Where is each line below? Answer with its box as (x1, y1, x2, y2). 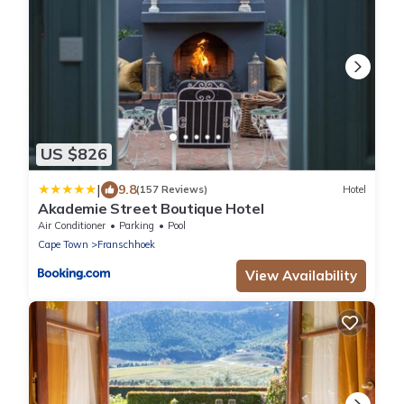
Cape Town (38, 237, 88, 251)
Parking (119, 218, 154, 232)
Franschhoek (97, 237, 155, 251)
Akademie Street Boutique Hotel (38, 198, 264, 217)
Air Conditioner (38, 218, 106, 232)
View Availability (245, 266, 357, 284)
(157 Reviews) (136, 183, 207, 197)
